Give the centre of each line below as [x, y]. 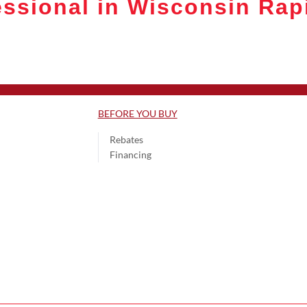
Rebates [126, 139]
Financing [130, 154]
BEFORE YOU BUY [137, 113]
